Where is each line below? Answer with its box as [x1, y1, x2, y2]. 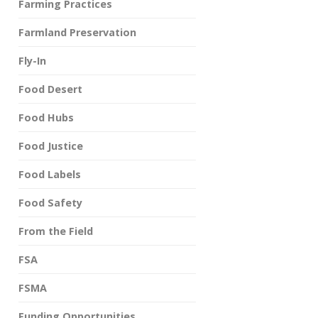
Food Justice [18, 139, 83, 153]
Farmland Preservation [18, 26, 136, 39]
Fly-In [18, 54, 46, 67]
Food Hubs [18, 111, 74, 124]
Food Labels [18, 168, 81, 181]
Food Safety [18, 196, 82, 209]
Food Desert [18, 82, 82, 96]
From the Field [18, 224, 93, 238]
